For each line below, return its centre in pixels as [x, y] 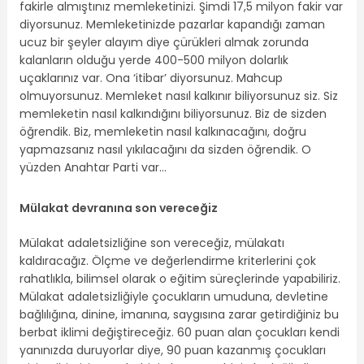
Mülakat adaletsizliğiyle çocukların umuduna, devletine [173, 296]
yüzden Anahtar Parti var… [93, 168]
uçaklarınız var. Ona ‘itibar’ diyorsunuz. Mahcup [151, 78]
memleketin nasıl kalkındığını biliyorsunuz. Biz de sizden [173, 114]
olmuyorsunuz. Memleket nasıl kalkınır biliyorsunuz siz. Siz [178, 96]
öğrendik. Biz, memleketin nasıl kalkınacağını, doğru [162, 132]
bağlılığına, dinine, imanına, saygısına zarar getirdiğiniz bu [179, 314]
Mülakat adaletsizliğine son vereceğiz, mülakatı [152, 243]
